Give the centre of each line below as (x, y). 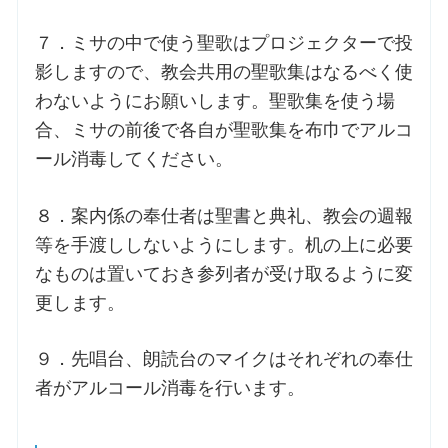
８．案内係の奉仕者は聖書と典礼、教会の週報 (223, 215)
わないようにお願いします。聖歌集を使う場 (214, 101)
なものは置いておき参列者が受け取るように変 (223, 273)
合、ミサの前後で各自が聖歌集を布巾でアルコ (223, 130)
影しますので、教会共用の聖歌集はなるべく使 (223, 72)
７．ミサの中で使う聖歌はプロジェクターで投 (223, 43)
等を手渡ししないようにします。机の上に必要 (223, 244)
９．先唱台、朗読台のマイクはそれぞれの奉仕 (223, 358)
